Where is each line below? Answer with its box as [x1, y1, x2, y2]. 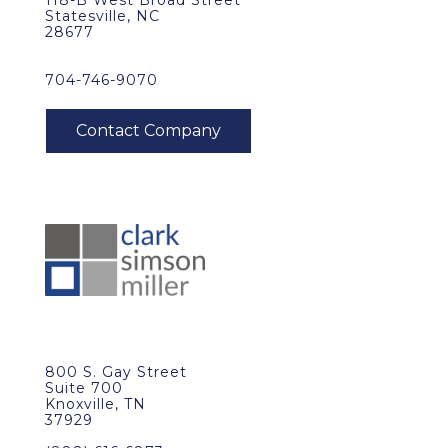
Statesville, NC [45, 7, 160, 25]
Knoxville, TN [45, 395, 146, 413]
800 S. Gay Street [45, 363, 187, 381]
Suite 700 [45, 379, 123, 397]
